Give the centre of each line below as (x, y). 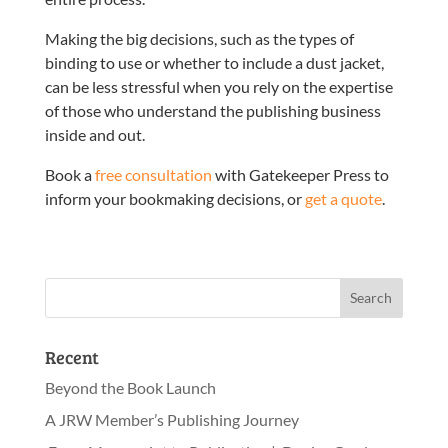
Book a (69, 174)
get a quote (343, 198)
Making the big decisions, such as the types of (199, 38)
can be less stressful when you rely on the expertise (218, 86)
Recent (71, 356)
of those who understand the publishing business (212, 110)
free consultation (153, 174)
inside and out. (94, 134)
